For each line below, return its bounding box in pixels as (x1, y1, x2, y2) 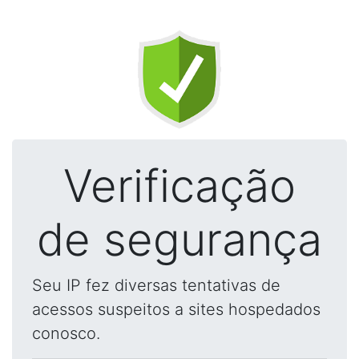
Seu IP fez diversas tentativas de (32, 276, 280, 295)
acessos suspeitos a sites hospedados (32, 300, 321, 319)
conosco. (32, 324, 100, 343)
